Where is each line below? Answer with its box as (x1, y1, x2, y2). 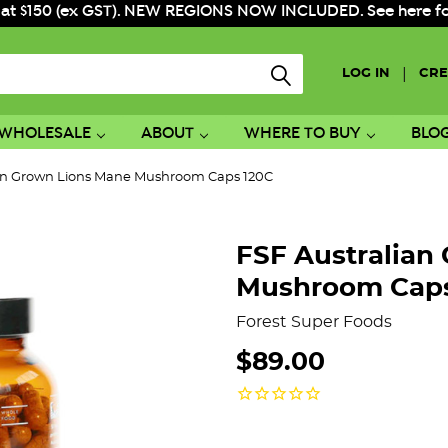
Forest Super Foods (236, 313, 392, 330)
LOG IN (342, 67, 390, 81)
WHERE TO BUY (243, 122, 361, 144)
